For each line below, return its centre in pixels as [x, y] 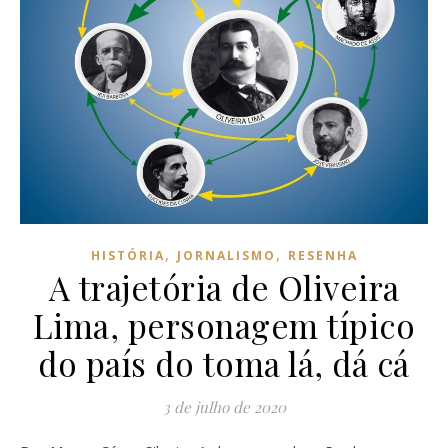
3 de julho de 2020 [224, 406]
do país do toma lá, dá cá [224, 362]
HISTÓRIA [127, 255]
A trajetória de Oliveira [224, 286]
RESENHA [322, 255]
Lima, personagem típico [224, 324]
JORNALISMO [226, 255]
